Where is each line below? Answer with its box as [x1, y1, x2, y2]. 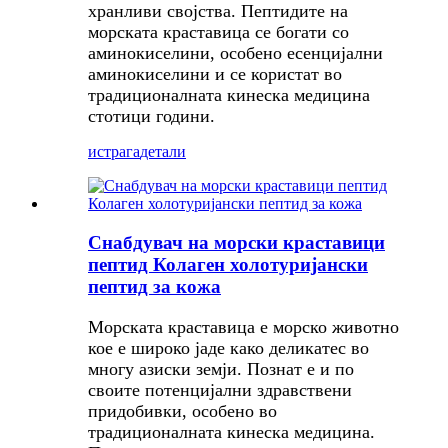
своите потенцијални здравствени [88, 379, 352, 400]
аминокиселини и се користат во [88, 64, 342, 85]
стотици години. [88, 106, 215, 127]
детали [140, 143, 186, 161]
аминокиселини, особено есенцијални [88, 43, 383, 64]
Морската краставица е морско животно [88, 316, 399, 337]
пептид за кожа [88, 276, 221, 298]
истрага [88, 143, 140, 161]
